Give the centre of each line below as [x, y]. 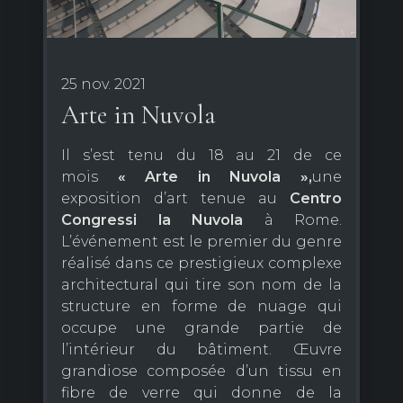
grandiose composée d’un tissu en [201, 371]
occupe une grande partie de [201, 327]
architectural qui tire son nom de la [201, 284]
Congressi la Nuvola [152, 219]
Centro [316, 198]
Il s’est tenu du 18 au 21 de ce [201, 155]
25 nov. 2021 [103, 84]
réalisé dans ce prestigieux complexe [201, 263]
